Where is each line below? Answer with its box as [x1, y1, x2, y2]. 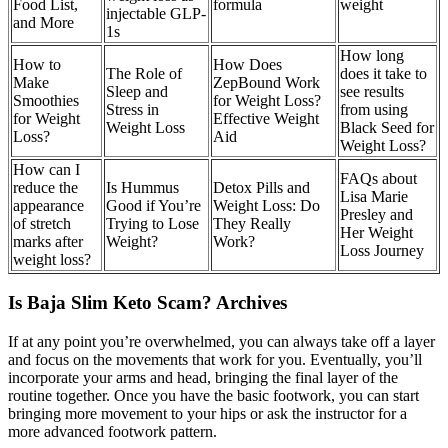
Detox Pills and [213, 178, 310, 196]
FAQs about [340, 169, 417, 187]
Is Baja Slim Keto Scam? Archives [8, 292, 287, 314]
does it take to [340, 64, 427, 82]
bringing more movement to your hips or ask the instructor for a [8, 404, 407, 422]
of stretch [13, 214, 71, 232]
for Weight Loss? [213, 91, 321, 109]
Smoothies [13, 91, 79, 109]
